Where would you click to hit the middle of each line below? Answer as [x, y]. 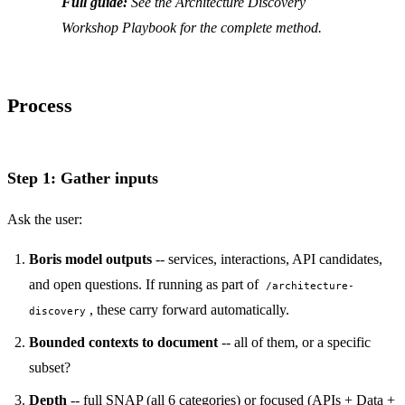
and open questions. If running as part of [146, 284]
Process [40, 105]
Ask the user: [45, 219]
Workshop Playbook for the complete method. [192, 27]
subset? [50, 367]
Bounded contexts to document [123, 342]
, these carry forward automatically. [190, 309]
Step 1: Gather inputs [83, 178]
